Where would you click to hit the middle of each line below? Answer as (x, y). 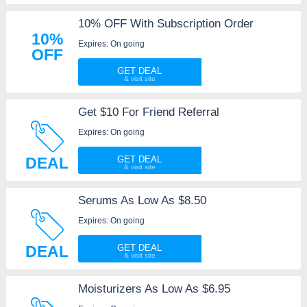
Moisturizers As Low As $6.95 (154, 289)
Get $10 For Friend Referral (148, 112)
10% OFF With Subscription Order (165, 24)
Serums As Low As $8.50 (142, 201)
